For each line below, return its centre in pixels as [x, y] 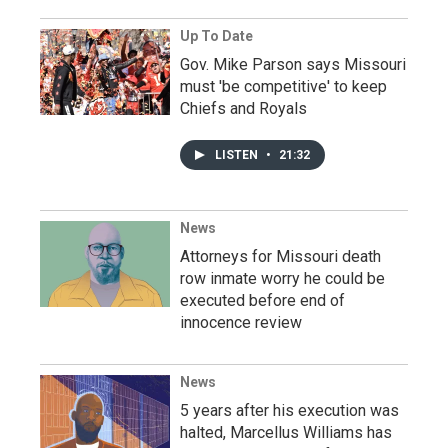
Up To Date [216, 36]
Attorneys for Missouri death [280, 256]
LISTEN [238, 155]
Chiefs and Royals [243, 108]
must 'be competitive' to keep [283, 86]
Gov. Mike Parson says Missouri [293, 64]
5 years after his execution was [289, 410]
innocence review [241, 322]
